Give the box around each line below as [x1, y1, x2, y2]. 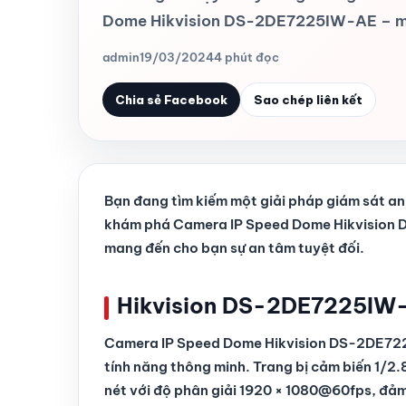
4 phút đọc [214, 50, 279, 64]
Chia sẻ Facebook [115, 92, 227, 107]
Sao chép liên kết [254, 92, 362, 107]
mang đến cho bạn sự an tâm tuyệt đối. [104, 239, 364, 256]
